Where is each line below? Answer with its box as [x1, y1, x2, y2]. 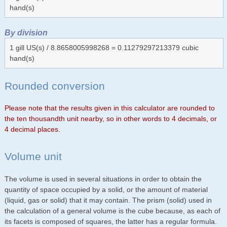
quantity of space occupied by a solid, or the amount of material [4, 185, 208, 194]
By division [4, 27, 48, 37]
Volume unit [4, 150, 62, 163]
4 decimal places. [4, 125, 60, 134]
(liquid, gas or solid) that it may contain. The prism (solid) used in [4, 196, 212, 204]
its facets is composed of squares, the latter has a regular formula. [4, 217, 217, 225]
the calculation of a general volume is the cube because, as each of [4, 206, 220, 215]
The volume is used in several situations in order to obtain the [4, 174, 202, 183]
